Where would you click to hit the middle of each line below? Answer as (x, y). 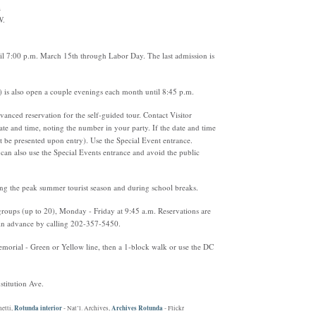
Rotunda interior (38, 308)
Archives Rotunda (137, 308)
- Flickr (173, 308)
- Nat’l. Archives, (86, 308)
